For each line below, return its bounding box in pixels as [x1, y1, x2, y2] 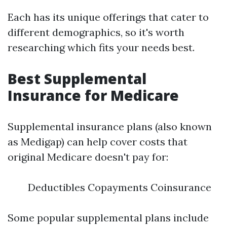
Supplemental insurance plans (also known [8, 120, 212, 133]
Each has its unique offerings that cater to [8, 11, 209, 23]
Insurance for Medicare [8, 86, 179, 105]
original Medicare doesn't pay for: [8, 150, 168, 163]
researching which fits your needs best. [8, 41, 195, 54]
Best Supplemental [8, 69, 146, 88]
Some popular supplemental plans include [8, 211, 209, 224]
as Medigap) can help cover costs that [8, 135, 187, 148]
